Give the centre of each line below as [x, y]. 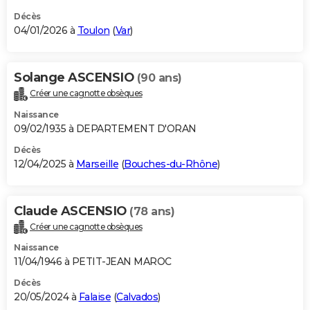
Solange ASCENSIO [75, 77]
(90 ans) [159, 77]
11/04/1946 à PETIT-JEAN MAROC [93, 262]
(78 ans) [152, 211]
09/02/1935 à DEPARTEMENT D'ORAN [105, 128]
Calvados [137, 297]
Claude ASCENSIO [72, 211]
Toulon [93, 30]
